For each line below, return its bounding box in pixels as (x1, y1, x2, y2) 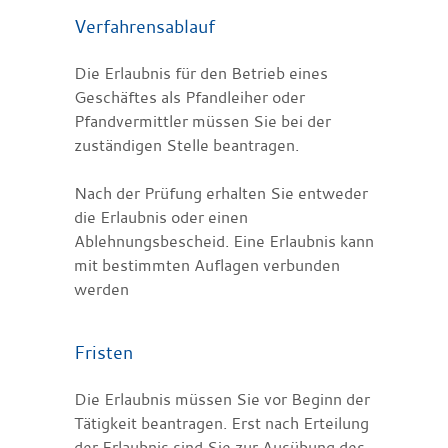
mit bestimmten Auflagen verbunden (74, 253, 340, 276)
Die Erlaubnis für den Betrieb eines (74, 61, 328, 84)
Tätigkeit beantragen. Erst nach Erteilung (74, 411, 369, 434)
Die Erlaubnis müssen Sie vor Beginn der (74, 387, 370, 410)
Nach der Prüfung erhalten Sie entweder (74, 181, 368, 204)
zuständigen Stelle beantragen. (74, 133, 299, 156)
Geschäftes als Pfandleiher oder (74, 85, 305, 108)
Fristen (74, 339, 133, 364)
